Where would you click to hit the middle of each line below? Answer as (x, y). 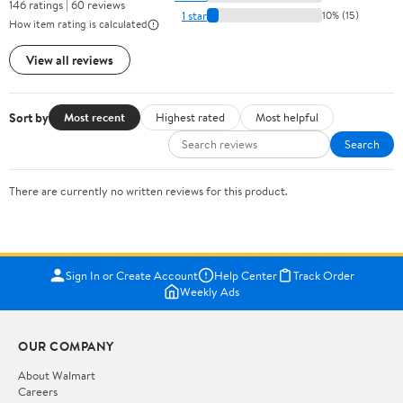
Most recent (94, 117)
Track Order (323, 276)
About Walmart (57, 376)
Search (362, 144)
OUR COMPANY (66, 347)
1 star (194, 15)
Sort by (29, 117)
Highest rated (190, 117)
